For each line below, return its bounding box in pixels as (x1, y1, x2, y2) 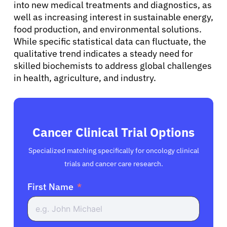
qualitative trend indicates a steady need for (14, 47, 193, 59)
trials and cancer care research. (64, 159, 163, 168)
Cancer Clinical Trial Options (32, 124, 195, 140)
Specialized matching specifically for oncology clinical (28, 145, 199, 155)
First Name (27, 180, 73, 193)
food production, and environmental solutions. (14, 23, 202, 35)
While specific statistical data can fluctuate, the (14, 35, 206, 47)
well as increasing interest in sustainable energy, (14, 11, 213, 23)
